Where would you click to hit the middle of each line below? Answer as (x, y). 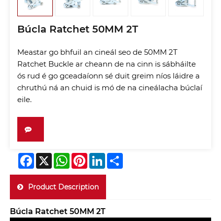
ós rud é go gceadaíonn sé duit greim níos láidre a (109, 75)
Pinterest (103, 157)
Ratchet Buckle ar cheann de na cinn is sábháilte (107, 64)
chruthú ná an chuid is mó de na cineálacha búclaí (110, 87)
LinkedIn (120, 157)
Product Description (63, 187)
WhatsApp (88, 157)
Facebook (51, 157)
